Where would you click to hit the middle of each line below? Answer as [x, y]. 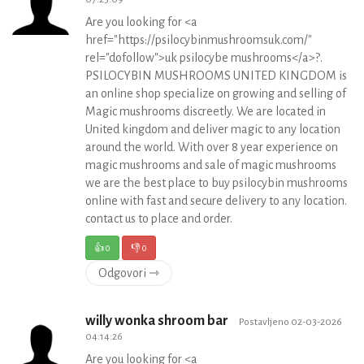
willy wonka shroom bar [158, 321]
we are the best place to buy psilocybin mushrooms [217, 183]
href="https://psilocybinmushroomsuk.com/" [199, 40]
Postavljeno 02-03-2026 [290, 322]
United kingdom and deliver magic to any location [213, 129]
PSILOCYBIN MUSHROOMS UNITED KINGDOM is [216, 76]
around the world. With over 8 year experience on [212, 147]
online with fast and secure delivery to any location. [216, 201]
